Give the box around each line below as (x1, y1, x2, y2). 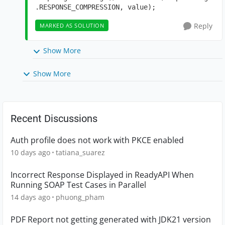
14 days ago (11, 192, 50, 202)
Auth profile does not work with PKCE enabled (11, 134, 184, 146)
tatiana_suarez (56, 147, 105, 157)
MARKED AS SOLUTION (40, 22, 104, 30)
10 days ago (11, 147, 50, 157)
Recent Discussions (11, 112, 97, 125)
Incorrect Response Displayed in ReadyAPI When (11, 169, 194, 180)
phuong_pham (56, 192, 104, 202)
